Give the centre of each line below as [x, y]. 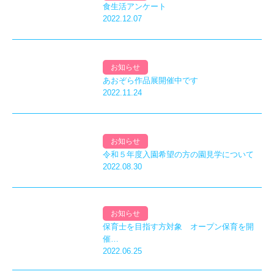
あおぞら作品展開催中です [150, 81]
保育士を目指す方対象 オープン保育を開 [178, 227]
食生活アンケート [135, 7]
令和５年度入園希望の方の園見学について [178, 155]
